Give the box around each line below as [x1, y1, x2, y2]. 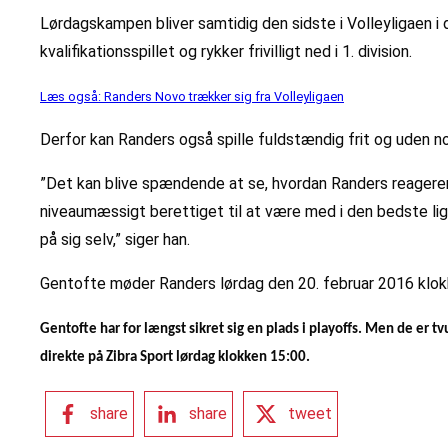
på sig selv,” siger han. [40, 230, 190, 250]
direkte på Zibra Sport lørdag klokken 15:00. [40, 350, 310, 366]
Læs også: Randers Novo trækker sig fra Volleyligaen [40, 89, 344, 105]
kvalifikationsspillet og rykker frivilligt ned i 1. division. [40, 42, 412, 62]
